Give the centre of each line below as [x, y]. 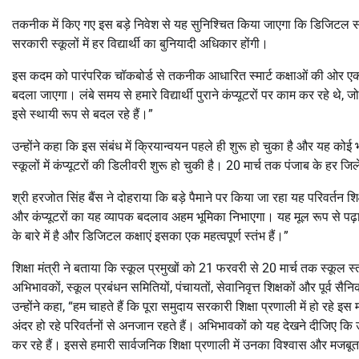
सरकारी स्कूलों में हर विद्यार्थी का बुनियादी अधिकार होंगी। [140, 43]
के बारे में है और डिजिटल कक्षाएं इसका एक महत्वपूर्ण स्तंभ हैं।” [150, 236]
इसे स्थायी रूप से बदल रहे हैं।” [83, 114]
